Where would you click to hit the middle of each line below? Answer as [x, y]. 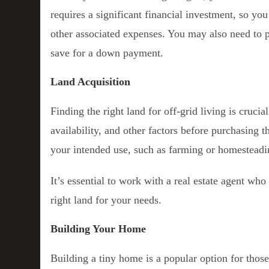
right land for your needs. [106, 200]
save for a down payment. [107, 53]
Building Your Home [98, 228]
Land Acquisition [91, 81]
